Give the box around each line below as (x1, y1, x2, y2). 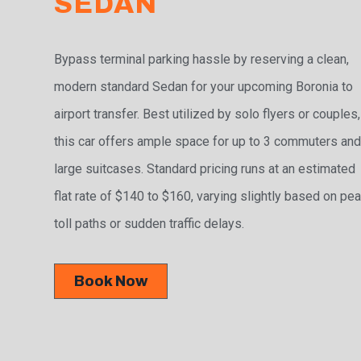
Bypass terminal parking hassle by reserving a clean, (54, 52, 350, 68)
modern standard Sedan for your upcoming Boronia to (54, 79, 354, 95)
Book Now (74, 273, 148, 290)
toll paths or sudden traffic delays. (54, 216, 245, 232)
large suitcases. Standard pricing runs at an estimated (54, 161, 356, 177)
